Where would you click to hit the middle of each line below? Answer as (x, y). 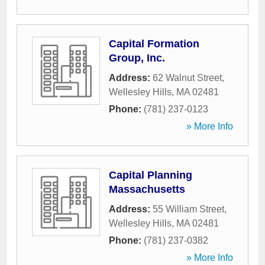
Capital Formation (154, 44)
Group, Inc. (137, 58)
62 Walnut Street (187, 78)
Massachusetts (147, 189)
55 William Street (188, 209)
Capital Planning (151, 175)
